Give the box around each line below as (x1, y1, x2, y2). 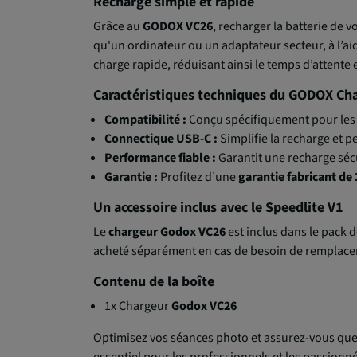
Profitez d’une (158, 168, 239, 186)
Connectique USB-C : (104, 130, 218, 148)
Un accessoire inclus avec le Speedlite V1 (93, 198, 343, 218)
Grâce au (93, 18, 143, 36)
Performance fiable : (104, 149, 217, 167)
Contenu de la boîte (93, 272, 214, 292)
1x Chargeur (104, 297, 172, 316)
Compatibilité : (104, 111, 187, 129)
